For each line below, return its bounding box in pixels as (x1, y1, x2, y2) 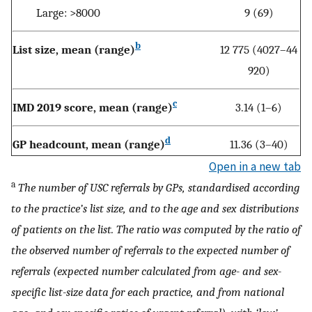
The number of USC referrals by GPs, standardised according (18, 180, 299, 195)
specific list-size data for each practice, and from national (11, 285, 284, 299)
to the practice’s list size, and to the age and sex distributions (11, 201, 299, 216)
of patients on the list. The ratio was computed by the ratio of (11, 222, 301, 237)
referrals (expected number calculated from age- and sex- (11, 264, 281, 279)
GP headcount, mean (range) (13, 137, 165, 152)
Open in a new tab (209, 159, 301, 175)
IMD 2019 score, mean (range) (13, 100, 173, 115)
